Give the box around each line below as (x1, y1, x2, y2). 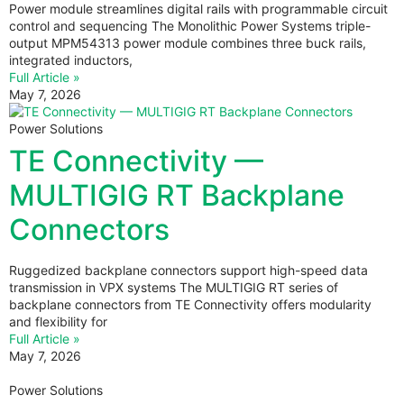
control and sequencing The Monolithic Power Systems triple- (9, 17, 371, 33)
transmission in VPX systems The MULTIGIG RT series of (9, 279, 338, 295)
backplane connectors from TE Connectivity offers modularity (9, 296, 372, 312)
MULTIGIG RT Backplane (9, 177, 344, 213)
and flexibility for (9, 313, 107, 329)
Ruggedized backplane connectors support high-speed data (9, 262, 368, 278)
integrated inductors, (9, 51, 133, 68)
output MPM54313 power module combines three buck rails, (9, 34, 366, 50)
